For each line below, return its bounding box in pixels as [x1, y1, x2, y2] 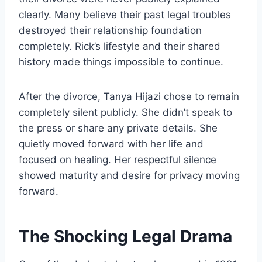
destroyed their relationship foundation [19, 24, 202, 36]
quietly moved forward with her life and [19, 137, 204, 150]
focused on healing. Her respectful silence [19, 153, 216, 166]
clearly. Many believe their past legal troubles [19, 8, 231, 20]
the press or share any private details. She [19, 122, 218, 134]
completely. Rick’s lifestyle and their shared [19, 40, 220, 52]
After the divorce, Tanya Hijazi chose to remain [19, 90, 239, 102]
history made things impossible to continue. [19, 56, 223, 68]
